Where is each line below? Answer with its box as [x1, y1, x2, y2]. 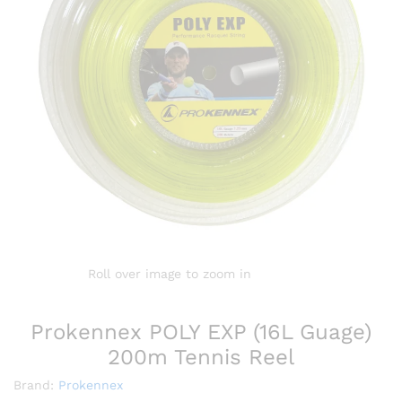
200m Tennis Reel [108, 345, 294, 370]
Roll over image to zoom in [88, 267, 251, 281]
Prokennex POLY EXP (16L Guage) [31, 319, 371, 345]
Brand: [13, 378, 58, 392]
